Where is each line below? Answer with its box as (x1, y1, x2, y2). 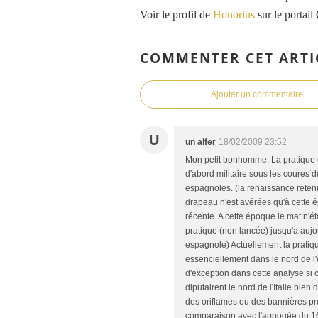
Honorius (213, 8, 255, 21)
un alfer (185, 137, 216, 148)
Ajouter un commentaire (211, 89, 303, 100)
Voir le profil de (140, 8, 213, 21)
